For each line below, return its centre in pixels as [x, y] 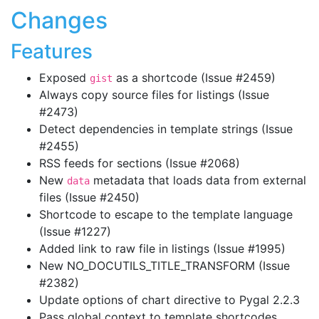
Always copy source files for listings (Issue [154, 94]
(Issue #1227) [75, 231]
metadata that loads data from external [198, 180]
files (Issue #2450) [89, 197]
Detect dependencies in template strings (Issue [166, 129]
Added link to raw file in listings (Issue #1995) [162, 248]
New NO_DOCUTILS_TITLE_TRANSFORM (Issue [164, 265]
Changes [59, 20]
